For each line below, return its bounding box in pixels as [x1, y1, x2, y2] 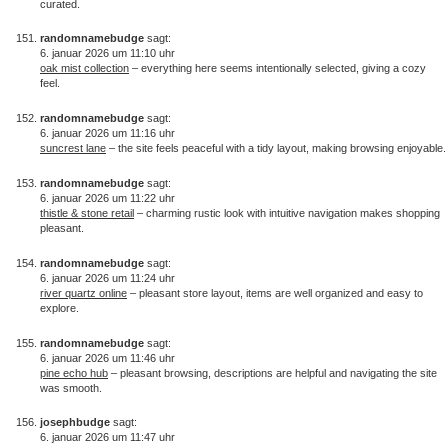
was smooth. [40, 381, 102, 394]
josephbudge [40, 416, 110, 429]
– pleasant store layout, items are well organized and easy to [127, 286, 423, 299]
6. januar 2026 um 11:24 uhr [40, 271, 175, 284]
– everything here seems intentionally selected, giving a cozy [129, 62, 426, 75]
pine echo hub [40, 366, 108, 379]
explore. [40, 301, 79, 314]
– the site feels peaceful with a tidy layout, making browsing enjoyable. [106, 142, 446, 155]
